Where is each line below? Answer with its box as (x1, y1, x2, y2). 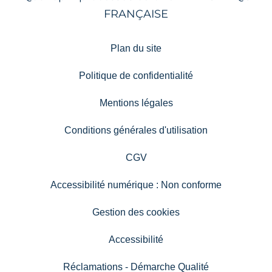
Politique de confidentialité (79, 70, 193, 81)
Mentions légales (99, 98, 173, 109)
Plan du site (110, 43, 161, 54)
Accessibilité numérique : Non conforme (50, 180, 222, 191)
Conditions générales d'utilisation (64, 125, 208, 136)
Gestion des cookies (92, 207, 180, 218)
